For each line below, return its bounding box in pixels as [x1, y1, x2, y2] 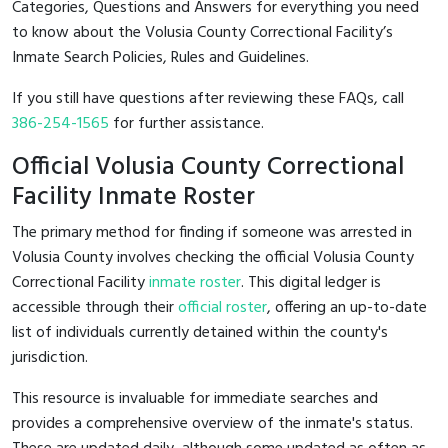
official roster [178, 294, 267, 321]
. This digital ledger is [241, 269, 381, 296]
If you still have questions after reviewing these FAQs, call [12, 85, 404, 112]
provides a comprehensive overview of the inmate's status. [12, 410, 413, 437]
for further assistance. [109, 110, 264, 137]
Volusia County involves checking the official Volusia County [12, 244, 414, 271]
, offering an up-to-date [267, 294, 427, 321]
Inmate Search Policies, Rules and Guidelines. [12, 44, 309, 71]
